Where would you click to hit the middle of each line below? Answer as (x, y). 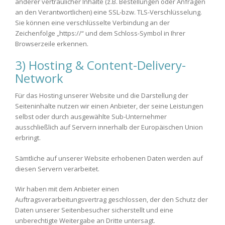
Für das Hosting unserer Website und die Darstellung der (102, 95)
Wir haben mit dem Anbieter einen (67, 189)
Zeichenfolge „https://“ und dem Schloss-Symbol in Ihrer (100, 33)
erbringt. (28, 138)
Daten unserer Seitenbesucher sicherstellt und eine (94, 210)
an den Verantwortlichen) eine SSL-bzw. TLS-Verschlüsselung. (108, 12)
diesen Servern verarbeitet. (57, 168)
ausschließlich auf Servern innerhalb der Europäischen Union (109, 127)
